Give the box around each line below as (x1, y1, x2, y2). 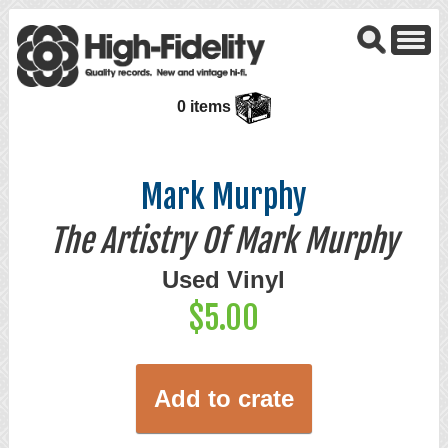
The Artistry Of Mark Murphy (49, 221, 398, 262)
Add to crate (153, 385, 294, 413)
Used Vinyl (162, 266, 285, 294)
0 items (177, 98, 236, 116)
